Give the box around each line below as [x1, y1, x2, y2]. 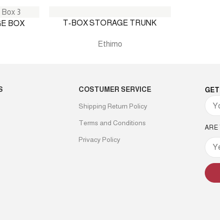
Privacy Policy [78, 136, 120, 144]
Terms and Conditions [78, 119, 146, 127]
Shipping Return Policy [78, 102, 147, 110]
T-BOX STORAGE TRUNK [63, 19, 157, 27]
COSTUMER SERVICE [78, 85, 151, 94]
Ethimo [97, 40, 122, 49]
